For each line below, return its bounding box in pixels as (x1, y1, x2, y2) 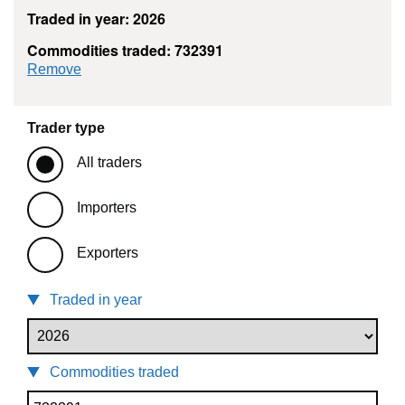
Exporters (77, 245, 138, 261)
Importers (77, 200, 137, 216)
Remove (27, 61, 81, 78)
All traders (77, 155, 142, 171)
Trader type (27, 120, 105, 137)
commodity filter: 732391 (81, 61, 238, 77)
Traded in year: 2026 (27, 8, 165, 30)
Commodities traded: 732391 (27, 40, 223, 61)
